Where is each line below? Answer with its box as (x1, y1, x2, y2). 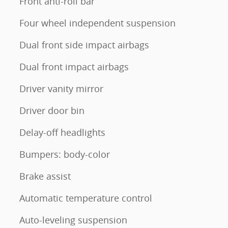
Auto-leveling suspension (19, 214, 127, 226)
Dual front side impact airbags (19, 39, 149, 51)
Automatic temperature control (19, 192, 152, 204)
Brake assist (19, 170, 71, 182)
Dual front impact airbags (19, 61, 129, 73)
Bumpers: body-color (19, 148, 110, 160)
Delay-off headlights (19, 126, 105, 138)
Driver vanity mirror (19, 82, 103, 95)
